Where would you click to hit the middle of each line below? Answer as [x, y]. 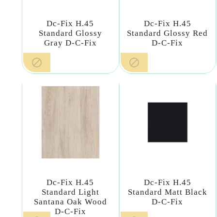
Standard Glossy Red [168, 33]
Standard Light [70, 192]
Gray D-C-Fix [70, 43]
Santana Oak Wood [70, 202]
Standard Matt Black [167, 192]
